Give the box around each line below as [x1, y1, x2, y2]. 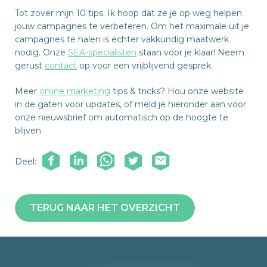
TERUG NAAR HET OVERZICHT [30, 202, 180, 214]
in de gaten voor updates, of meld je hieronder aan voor [15, 99, 246, 110]
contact [45, 60, 77, 72]
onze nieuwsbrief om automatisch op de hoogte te [15, 112, 228, 123]
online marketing [39, 86, 110, 97]
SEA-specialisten [68, 47, 136, 58]
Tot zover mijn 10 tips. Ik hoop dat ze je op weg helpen [15, 8, 242, 19]
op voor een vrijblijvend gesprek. [77, 60, 213, 72]
